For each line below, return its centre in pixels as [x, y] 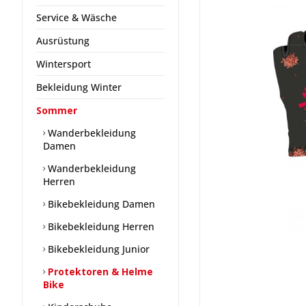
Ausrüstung [63, 40]
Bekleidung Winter [79, 87]
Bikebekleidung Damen [100, 204]
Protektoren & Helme [99, 271]
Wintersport [64, 64]
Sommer [57, 110]
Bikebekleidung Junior [97, 249]
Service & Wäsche [76, 17]
